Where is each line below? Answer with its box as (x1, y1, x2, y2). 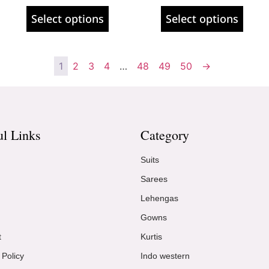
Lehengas (141, 193, 178, 203)
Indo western (141, 250, 190, 261)
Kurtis (141, 231, 162, 241)
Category (141, 125, 189, 144)
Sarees (141, 174, 168, 184)
